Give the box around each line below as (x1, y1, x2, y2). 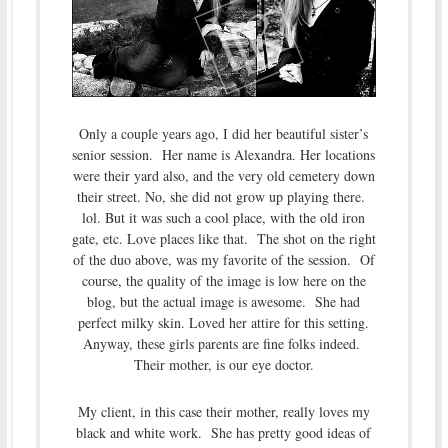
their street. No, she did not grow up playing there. (77, 186, 371, 206)
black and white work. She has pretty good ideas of (76, 422, 372, 442)
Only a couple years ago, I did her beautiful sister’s (79, 123, 369, 143)
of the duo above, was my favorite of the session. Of (72, 249, 375, 269)
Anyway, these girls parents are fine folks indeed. (82, 333, 365, 353)
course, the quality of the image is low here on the (81, 270, 366, 290)
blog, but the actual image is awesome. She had (87, 291, 361, 311)
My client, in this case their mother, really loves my (77, 401, 370, 421)
